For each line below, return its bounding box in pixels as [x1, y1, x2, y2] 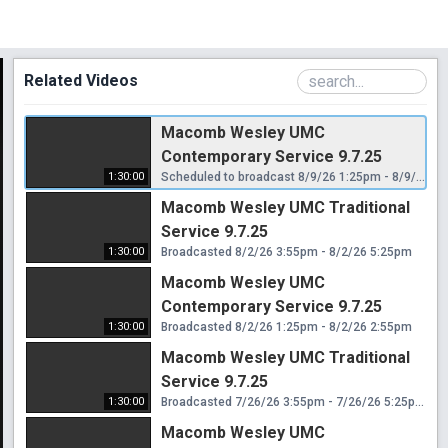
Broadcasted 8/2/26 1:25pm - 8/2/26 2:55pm [161, 319, 412, 334]
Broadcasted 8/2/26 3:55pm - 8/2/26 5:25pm [161, 244, 412, 259]
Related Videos [24, 70, 138, 90]
